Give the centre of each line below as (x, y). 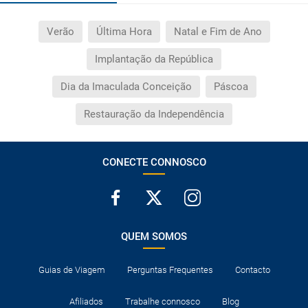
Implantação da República (154, 59)
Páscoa (231, 86)
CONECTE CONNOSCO (154, 162)
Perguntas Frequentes (170, 269)
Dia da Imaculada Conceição (126, 86)
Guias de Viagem (71, 269)
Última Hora (124, 31)
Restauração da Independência (154, 114)
